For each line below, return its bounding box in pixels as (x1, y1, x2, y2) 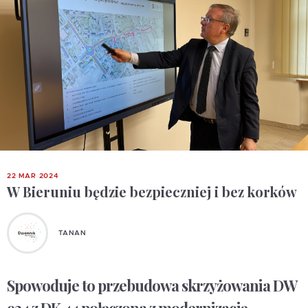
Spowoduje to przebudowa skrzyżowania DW (7, 275, 296, 296)
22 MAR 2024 (7, 173, 59, 179)
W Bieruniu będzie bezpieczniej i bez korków (7, 182, 297, 201)
